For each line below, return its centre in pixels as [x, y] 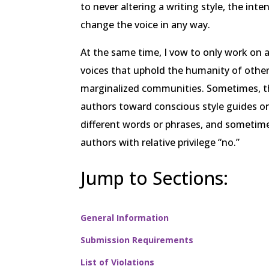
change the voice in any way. [146, 24]
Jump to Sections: [155, 178]
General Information [125, 218]
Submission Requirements [137, 240]
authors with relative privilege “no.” [160, 142]
